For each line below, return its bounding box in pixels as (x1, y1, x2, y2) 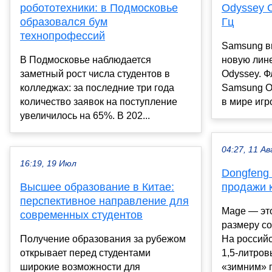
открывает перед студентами (20, 247, 151, 258)
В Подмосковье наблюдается (20, 54, 151, 65)
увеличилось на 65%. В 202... (20, 110, 150, 121)
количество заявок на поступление (20, 96, 177, 107)
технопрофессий (20, 29, 105, 42)
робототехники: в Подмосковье (20, 1, 178, 14)
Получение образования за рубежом (20, 233, 186, 244)
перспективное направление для (20, 194, 189, 207)
